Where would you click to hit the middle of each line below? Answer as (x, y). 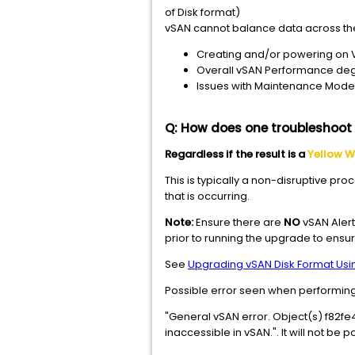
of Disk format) (202, 13)
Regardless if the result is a (236, 155)
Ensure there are (239, 223)
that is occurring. (208, 197)
